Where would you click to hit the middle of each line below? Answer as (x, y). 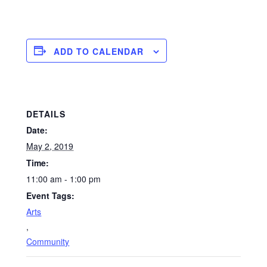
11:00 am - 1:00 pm (64, 178)
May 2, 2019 (50, 146)
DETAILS (46, 114)
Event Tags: (51, 195)
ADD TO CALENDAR (99, 51)
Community (48, 241)
